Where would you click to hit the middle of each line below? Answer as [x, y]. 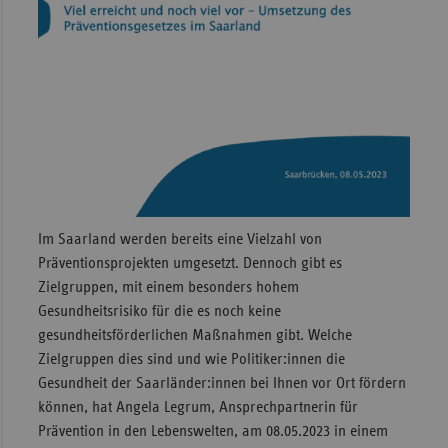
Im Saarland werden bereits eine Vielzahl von [179, 238]
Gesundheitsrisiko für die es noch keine [159, 310]
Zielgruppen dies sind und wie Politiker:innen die [191, 358]
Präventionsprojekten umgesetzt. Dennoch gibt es [189, 262]
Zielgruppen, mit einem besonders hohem [168, 286]
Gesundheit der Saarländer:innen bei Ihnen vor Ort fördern [221, 382]
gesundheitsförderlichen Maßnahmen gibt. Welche [194, 334]
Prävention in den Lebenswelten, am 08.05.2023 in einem [212, 430]
